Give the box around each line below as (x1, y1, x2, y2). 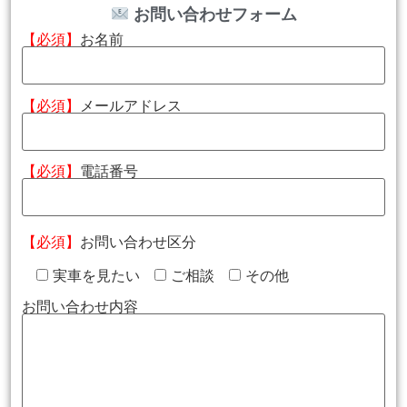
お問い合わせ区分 (80, 233, 196, 252)
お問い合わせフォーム (128, 5, 297, 25)
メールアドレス (80, 95, 182, 114)
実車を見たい (53, 265, 140, 284)
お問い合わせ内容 (22, 297, 138, 316)
